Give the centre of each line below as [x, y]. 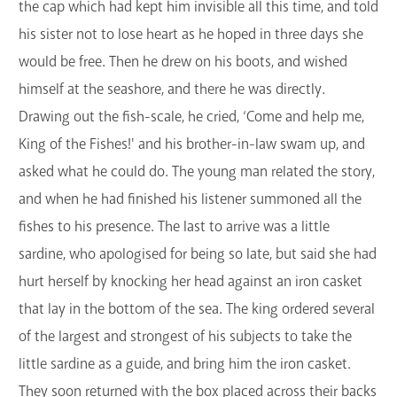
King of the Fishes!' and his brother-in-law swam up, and [192, 144]
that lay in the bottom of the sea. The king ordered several [197, 309]
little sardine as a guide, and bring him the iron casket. [185, 364]
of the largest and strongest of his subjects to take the [185, 337]
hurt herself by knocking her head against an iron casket [191, 282]
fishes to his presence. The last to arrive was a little [174, 227]
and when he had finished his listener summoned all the [190, 199]
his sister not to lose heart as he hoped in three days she [191, 35]
